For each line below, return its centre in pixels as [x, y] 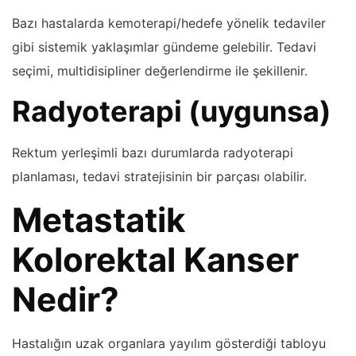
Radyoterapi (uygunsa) [172, 111]
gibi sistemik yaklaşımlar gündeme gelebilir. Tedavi [164, 46]
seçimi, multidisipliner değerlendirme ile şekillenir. [160, 70]
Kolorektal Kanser [155, 259]
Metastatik [99, 219]
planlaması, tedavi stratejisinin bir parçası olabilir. [159, 176]
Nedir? [66, 299]
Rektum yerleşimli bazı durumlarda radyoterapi [153, 152]
